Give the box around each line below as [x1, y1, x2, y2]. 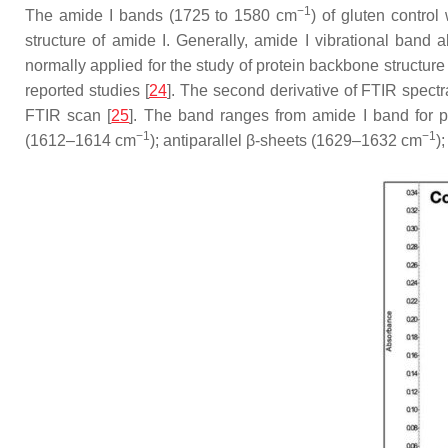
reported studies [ [25, 82, 149, 99]
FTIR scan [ [25, 107, 112, 124]
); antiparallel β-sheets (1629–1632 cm [150, 132, 422, 149]
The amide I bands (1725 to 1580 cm [25, 7, 298, 24]
